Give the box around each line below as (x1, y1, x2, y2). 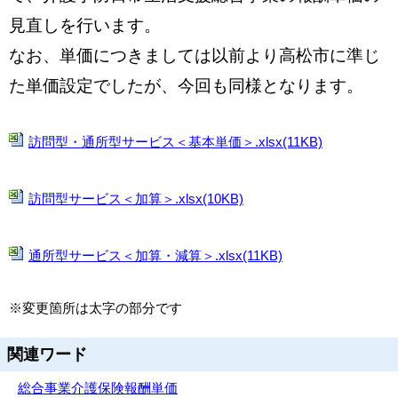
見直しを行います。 (9, 16, 161, 35)
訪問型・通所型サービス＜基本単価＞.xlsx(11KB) (28, 134, 322, 149)
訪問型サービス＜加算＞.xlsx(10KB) (28, 191, 243, 206)
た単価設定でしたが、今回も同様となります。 (9, 76, 363, 95)
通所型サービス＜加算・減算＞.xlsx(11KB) (28, 248, 283, 263)
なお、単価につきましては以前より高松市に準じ (9, 46, 380, 65)
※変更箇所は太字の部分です (9, 300, 182, 315)
